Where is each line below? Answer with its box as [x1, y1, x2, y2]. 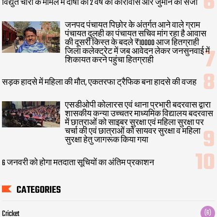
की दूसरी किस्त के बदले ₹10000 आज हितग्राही [65, 36, 200, 49]
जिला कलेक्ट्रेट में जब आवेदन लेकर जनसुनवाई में [65, 45, 210, 58]
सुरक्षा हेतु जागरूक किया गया [65, 134, 149, 147]
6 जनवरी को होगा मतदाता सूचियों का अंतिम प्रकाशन [2, 157, 155, 170]
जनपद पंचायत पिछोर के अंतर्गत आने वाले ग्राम [65, 19, 201, 32]
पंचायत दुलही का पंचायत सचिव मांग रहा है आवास [65, 28, 207, 41]
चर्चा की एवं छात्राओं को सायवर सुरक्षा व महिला [65, 125, 201, 139]
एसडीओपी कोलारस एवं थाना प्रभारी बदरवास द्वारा [65, 99, 211, 112]
